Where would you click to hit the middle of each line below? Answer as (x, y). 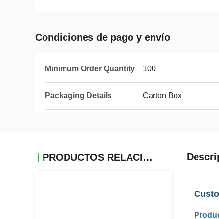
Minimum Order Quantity (90, 69)
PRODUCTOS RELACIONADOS (148, 157)
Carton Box (162, 96)
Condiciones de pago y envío (103, 37)
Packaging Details (78, 96)
